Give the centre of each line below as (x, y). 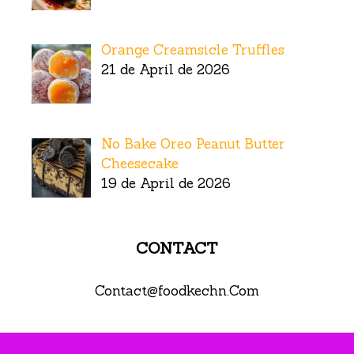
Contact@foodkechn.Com (177, 291)
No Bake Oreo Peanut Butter (193, 143)
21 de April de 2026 (165, 70)
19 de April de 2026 (166, 183)
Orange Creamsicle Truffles (192, 50)
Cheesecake (139, 163)
